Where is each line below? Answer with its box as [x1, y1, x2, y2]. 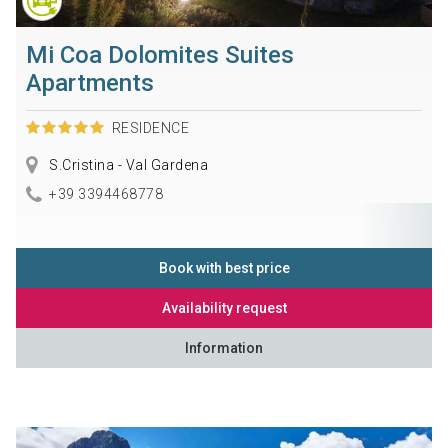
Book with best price [158, 259, 290, 276]
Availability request [161, 299, 287, 316]
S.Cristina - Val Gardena [45, 157, 209, 174]
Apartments [25, 69, 154, 98]
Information [185, 339, 263, 356]
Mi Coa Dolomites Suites [25, 41, 294, 70]
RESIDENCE [111, 120, 190, 137]
